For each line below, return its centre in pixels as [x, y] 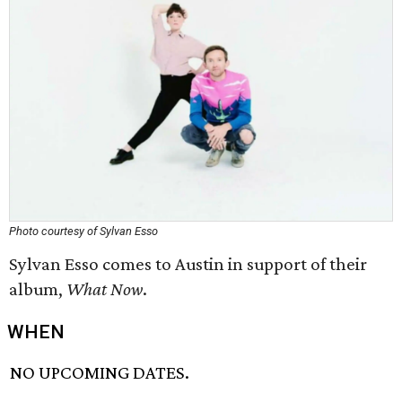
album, [38, 289]
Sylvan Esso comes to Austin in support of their [188, 264]
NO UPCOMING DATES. [100, 373]
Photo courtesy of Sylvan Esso [83, 231]
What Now [105, 289]
